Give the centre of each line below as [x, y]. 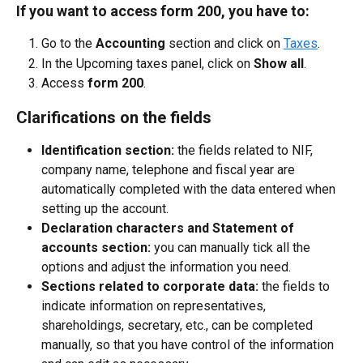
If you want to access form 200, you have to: [163, 11]
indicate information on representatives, [155, 305]
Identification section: [108, 150]
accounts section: [96, 247]
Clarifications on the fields [114, 117]
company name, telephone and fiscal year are [170, 169]
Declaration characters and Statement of [169, 228]
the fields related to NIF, [245, 150]
